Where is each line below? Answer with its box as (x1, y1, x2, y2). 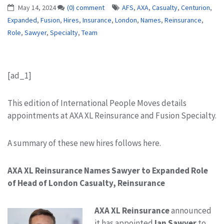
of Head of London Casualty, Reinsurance (7, 177, 165, 188)
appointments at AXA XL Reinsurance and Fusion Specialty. (7, 109, 216, 121)
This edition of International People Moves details (7, 97, 186, 108)
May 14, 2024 (16, 3, 57, 12)
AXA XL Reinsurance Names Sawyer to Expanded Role (7, 164, 208, 176)
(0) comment (67, 3, 104, 12)
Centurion (181, 3, 210, 12)
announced (169, 204, 211, 216)
